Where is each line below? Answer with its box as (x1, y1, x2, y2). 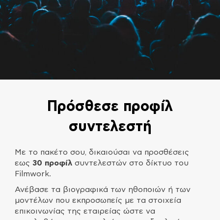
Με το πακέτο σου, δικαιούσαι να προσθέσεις (15, 148, 189, 156)
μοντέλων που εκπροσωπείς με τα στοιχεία (15, 196, 181, 204)
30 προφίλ (32, 159, 72, 167)
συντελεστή (68, 119, 152, 134)
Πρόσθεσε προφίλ (47, 99, 173, 114)
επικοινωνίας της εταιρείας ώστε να (15, 207, 155, 215)
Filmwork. (15, 169, 52, 178)
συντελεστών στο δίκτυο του (72, 159, 189, 167)
